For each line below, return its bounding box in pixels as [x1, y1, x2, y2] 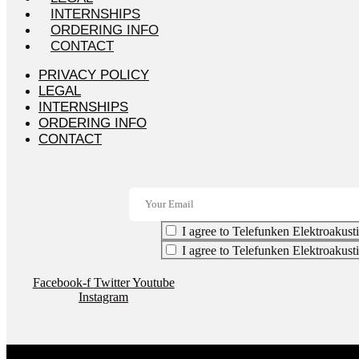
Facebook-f [32, 276, 91, 290]
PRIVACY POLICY [38, 67, 149, 83]
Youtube [131, 276, 175, 290]
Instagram [79, 290, 129, 305]
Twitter [93, 276, 130, 290]
